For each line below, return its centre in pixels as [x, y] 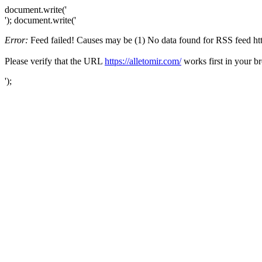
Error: [16, 40]
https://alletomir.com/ [143, 61]
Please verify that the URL [55, 61]
